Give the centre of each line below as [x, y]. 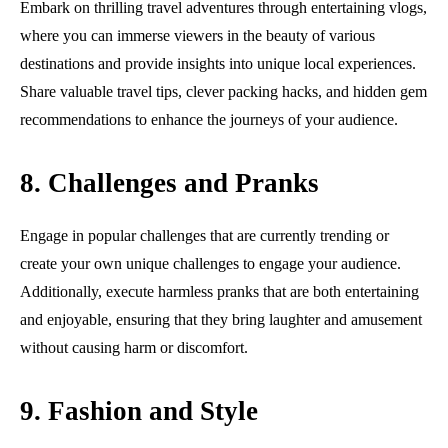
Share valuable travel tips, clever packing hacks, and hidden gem [223, 91]
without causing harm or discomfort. [134, 347]
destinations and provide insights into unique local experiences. [218, 63]
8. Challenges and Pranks [169, 182]
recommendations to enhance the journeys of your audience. [209, 119]
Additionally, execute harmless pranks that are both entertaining [219, 291]
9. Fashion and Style [139, 410]
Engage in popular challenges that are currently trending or [204, 235]
